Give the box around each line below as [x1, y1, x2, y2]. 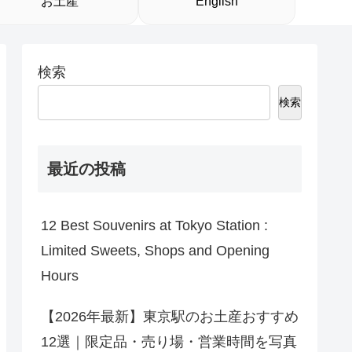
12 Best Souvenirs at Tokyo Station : [41, 218, 268, 234]
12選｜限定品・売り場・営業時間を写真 [41, 334, 297, 350]
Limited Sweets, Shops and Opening [41, 243, 269, 259]
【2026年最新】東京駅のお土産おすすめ [41, 309, 299, 325]
